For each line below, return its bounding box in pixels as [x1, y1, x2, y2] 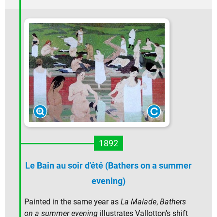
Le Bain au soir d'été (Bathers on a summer [25, 160, 192, 171]
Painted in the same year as [24, 197, 121, 207]
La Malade [121, 197, 156, 207]
